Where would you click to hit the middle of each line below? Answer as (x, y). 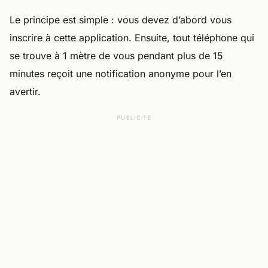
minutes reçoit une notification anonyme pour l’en (121, 74)
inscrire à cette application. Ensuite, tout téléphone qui (132, 38)
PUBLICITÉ (134, 118)
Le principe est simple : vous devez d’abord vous (121, 20)
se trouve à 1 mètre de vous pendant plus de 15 (116, 56)
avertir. (25, 92)
